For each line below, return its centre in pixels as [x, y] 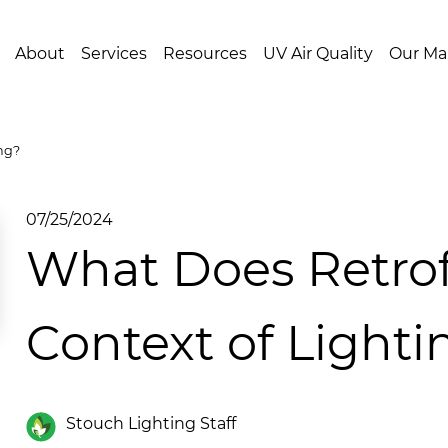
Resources [205, 54]
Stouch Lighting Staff [150, 424]
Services [114, 54]
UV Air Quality [318, 54]
